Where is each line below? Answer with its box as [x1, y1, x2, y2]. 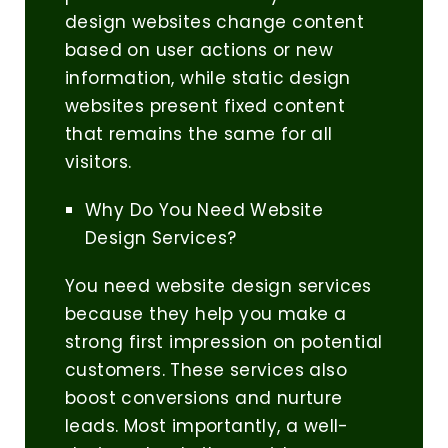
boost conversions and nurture [65, 386, 343, 411]
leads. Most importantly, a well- [65, 414, 349, 439]
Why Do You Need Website [85, 198, 324, 223]
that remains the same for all [65, 122, 333, 147]
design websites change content [65, 10, 364, 35]
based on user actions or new [65, 38, 334, 63]
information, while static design [65, 66, 351, 91]
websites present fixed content [65, 94, 345, 119]
